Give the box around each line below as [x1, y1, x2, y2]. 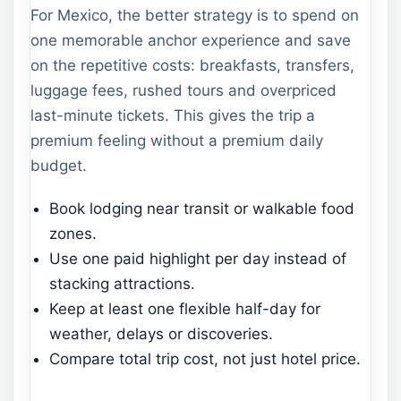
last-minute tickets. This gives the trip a [30, 107, 315, 125]
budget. [30, 157, 87, 175]
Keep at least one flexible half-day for [49, 299, 321, 318]
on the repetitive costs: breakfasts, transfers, [30, 56, 354, 75]
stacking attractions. [49, 274, 196, 293]
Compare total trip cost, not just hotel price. [49, 349, 362, 368]
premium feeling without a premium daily [30, 132, 323, 150]
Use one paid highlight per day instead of [49, 249, 347, 268]
